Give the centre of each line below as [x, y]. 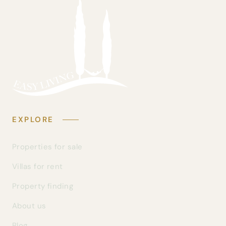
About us [29, 206]
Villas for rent [38, 166]
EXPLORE [35, 119]
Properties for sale [47, 147]
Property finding [43, 186]
